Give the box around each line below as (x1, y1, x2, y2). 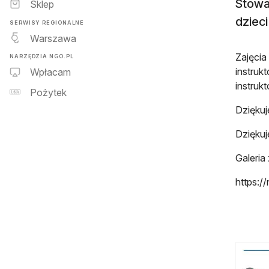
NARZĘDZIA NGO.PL (10, 52, 74, 59)
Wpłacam (30, 66, 71, 79)
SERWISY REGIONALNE (10, 19, 85, 26)
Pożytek (30, 86, 67, 99)
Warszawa (30, 32, 76, 44)
